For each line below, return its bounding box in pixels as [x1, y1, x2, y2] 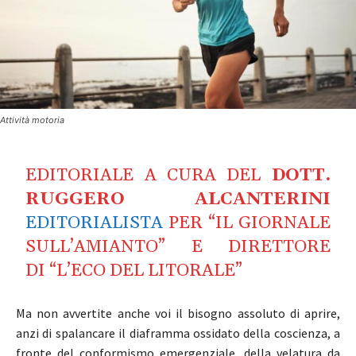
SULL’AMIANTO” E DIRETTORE [25, 235, 331, 258]
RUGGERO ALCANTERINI [25, 188, 331, 211]
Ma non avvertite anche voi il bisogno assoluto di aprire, [16, 304, 340, 321]
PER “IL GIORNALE [168, 211, 331, 234]
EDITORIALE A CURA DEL [25, 164, 272, 187]
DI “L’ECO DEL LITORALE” [25, 259, 243, 282]
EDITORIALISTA [25, 211, 164, 234]
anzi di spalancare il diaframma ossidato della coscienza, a [16, 324, 340, 341]
